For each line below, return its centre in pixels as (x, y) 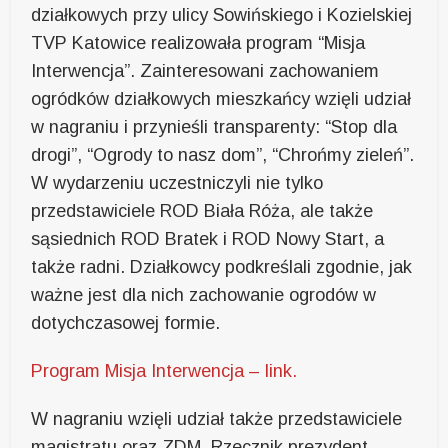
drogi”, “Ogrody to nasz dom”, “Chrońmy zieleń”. (223, 154)
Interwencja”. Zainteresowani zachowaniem (205, 70)
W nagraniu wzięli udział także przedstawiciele (217, 418)
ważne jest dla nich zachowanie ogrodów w (204, 294)
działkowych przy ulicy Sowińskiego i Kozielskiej (222, 14)
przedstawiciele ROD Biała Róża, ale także (202, 210)
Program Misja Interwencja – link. (164, 370)
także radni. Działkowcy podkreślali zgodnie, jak (222, 266)
